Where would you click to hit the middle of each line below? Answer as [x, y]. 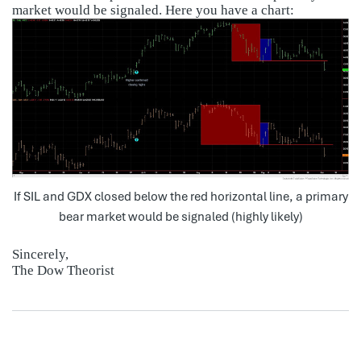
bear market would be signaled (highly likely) [180, 216]
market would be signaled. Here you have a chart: [153, 10]
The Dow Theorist [63, 270]
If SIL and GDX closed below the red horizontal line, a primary [180, 196]
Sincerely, [40, 254]
